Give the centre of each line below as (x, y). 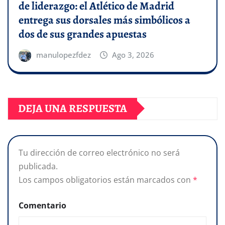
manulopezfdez (63, 54)
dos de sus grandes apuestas (83, 34)
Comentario (42, 205)
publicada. (38, 166)
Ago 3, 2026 (133, 54)
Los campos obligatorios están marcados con (106, 180)
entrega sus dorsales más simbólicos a (104, 20)
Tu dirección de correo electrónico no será (99, 152)
